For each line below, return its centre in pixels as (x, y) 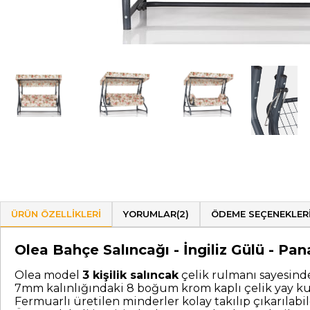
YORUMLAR (150, 214)
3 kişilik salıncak (130, 275)
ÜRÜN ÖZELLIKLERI (56, 214)
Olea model (48, 275)
